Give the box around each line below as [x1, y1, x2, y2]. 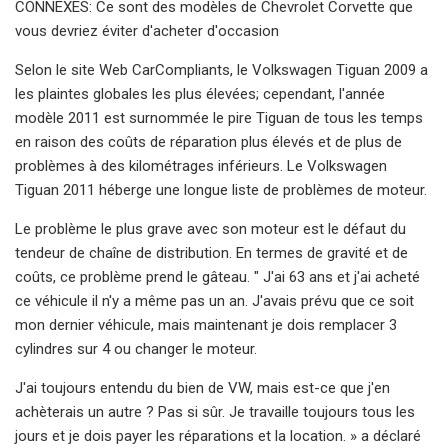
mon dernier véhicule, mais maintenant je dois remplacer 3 [15, 315, 397, 334]
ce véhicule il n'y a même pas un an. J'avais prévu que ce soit [15, 291, 414, 310]
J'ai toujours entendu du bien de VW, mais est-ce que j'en [15, 378, 390, 397]
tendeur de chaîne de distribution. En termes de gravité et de [15, 243, 408, 262]
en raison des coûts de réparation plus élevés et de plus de [15, 132, 402, 151]
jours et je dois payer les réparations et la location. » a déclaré [15, 426, 421, 445]
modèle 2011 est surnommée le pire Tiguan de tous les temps [15, 108, 423, 127]
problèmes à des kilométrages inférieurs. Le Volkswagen [15, 156, 387, 175]
